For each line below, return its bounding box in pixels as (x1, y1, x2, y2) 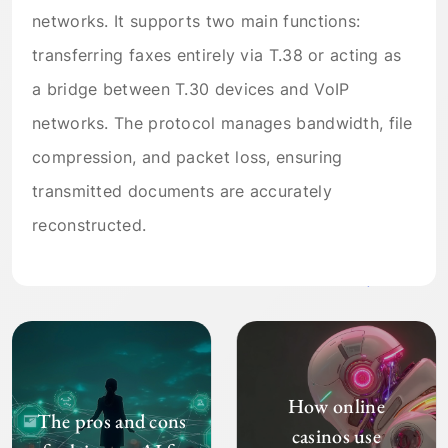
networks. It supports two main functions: (32, 11, 361, 32)
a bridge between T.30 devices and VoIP (32, 79, 350, 100)
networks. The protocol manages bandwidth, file (32, 113, 413, 134)
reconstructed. (32, 215, 147, 236)
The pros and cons (36, 408, 187, 435)
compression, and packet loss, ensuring (32, 147, 343, 168)
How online (287, 393, 385, 420)
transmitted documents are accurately (32, 181, 332, 202)
